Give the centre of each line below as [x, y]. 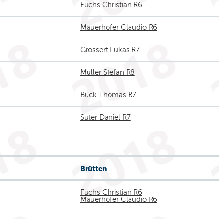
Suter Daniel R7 [105, 117]
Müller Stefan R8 [107, 72]
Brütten [93, 168]
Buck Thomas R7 [108, 95]
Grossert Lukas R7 [110, 50]
